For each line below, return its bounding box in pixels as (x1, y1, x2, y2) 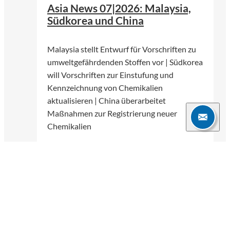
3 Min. (55, 204, 74, 213)
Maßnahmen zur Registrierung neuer (47, 108, 177, 119)
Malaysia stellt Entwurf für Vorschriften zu (47, 44, 196, 54)
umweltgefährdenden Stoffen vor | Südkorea (47, 57, 203, 67)
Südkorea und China (47, 14, 144, 27)
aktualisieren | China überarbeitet (47, 95, 166, 106)
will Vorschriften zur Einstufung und (47, 70, 174, 80)
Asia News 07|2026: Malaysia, (47, 2, 191, 14)
